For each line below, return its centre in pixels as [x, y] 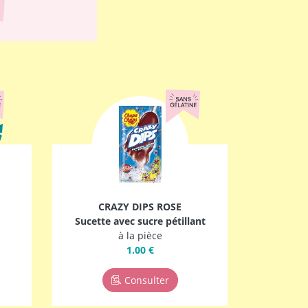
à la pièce [140, 236]
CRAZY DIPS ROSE [140, 207]
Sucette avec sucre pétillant [140, 221]
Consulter [146, 280]
